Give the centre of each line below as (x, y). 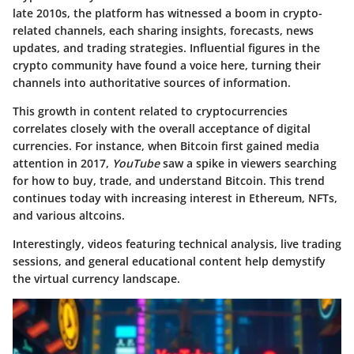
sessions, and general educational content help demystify (169, 262)
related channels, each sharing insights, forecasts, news (163, 31)
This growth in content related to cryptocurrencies (150, 111)
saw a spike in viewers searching (248, 164)
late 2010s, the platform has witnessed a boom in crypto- (168, 13)
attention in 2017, (62, 164)
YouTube (136, 164)
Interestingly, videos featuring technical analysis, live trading (177, 244)
